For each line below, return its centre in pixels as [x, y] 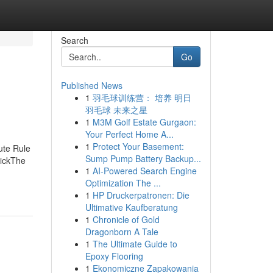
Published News [91, 85]
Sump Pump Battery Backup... [143, 158]
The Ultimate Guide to [135, 244]
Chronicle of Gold [126, 219]
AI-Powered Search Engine [144, 171]
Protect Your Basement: [138, 146]
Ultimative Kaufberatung [131, 207]
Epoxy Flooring [114, 256]
